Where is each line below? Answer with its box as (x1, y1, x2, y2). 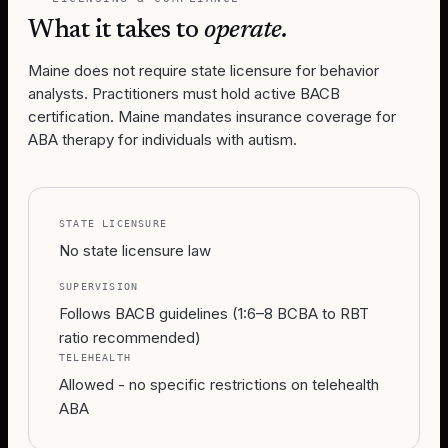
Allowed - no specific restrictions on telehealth (59, 375, 379, 394)
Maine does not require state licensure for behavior (28, 61, 379, 80)
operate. (204, 18, 288, 44)
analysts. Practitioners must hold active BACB (28, 84, 340, 103)
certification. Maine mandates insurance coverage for (28, 107, 396, 126)
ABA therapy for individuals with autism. (28, 130, 297, 149)
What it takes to (28, 18, 205, 44)
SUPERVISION (59, 281, 139, 292)
